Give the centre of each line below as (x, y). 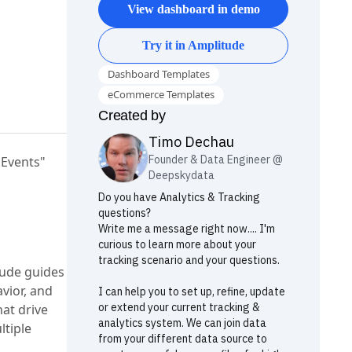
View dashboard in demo (193, 9)
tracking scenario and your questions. (189, 260)
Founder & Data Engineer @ (216, 159)
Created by (132, 115)
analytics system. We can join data (182, 323)
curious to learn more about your (177, 244)
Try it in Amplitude (193, 45)
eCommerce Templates (161, 94)
